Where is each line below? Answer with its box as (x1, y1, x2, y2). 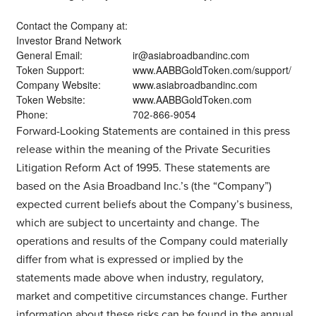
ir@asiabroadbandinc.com (132, 47, 250, 62)
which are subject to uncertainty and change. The (16, 215, 260, 230)
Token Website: (16, 92, 85, 107)
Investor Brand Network (16, 32, 121, 47)
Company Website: (16, 77, 101, 92)
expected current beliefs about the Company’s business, (16, 197, 293, 212)
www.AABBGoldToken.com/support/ (132, 62, 291, 77)
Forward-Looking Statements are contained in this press (16, 123, 290, 138)
